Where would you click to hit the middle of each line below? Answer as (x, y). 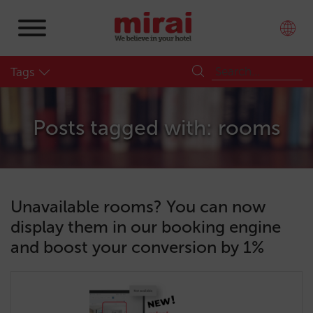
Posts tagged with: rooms (156, 128)
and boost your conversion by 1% (137, 247)
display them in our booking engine (146, 227)
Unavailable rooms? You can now (138, 206)
